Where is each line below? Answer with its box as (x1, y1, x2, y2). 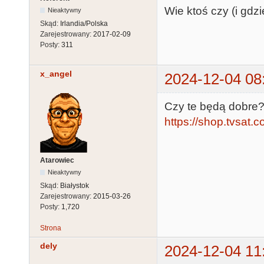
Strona (40, 223, 61, 232)
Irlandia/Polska (60, 19, 108, 28)
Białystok (60, 181, 89, 190)
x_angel (40, 69, 72, 79)
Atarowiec (40, 156, 74, 164)
